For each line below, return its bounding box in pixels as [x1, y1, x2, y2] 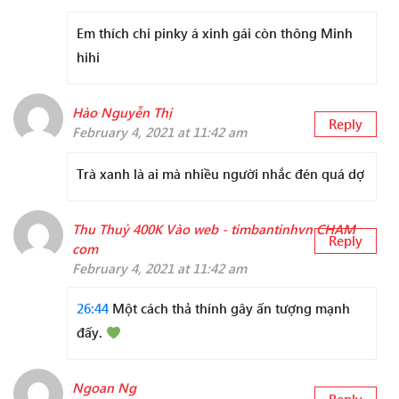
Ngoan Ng [72, 379, 136, 397]
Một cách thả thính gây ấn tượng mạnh [109, 299, 350, 318]
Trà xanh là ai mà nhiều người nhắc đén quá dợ [77, 165, 364, 183]
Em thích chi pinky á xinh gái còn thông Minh [77, 24, 353, 43]
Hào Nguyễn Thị [72, 103, 172, 122]
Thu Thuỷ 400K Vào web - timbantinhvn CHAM [72, 220, 355, 239]
